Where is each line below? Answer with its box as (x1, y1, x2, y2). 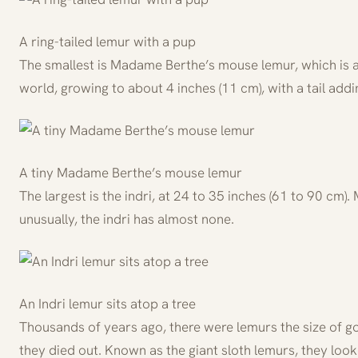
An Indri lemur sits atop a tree (19, 294, 196, 312)
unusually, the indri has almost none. (19, 209, 234, 228)
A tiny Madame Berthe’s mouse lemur (19, 163, 242, 181)
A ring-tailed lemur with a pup (19, 32, 196, 50)
